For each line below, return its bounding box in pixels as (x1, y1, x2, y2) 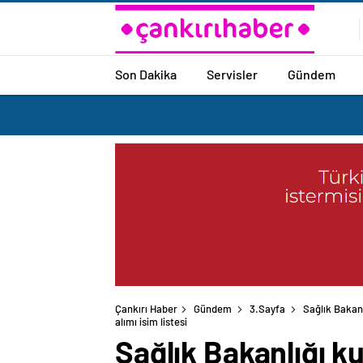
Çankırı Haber (115, 302, 177, 316)
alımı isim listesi (115, 315, 187, 329)
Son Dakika (115, 66, 177, 82)
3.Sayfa (250, 302, 285, 316)
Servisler (207, 66, 258, 82)
